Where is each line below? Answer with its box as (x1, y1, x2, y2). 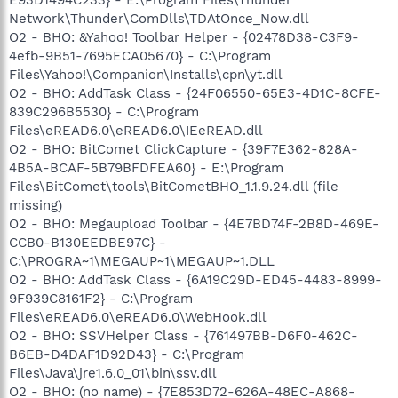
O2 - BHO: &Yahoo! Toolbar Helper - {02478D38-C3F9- (9, 28, 359, 45)
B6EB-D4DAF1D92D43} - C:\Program (9, 346, 244, 362)
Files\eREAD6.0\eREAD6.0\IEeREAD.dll (9, 122, 263, 139)
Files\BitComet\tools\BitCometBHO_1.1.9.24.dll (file (9, 178, 338, 195)
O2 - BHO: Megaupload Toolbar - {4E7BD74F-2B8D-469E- (9, 215, 379, 232)
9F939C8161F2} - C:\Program (9, 290, 193, 306)
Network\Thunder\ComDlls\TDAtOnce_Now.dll (9, 10, 309, 27)
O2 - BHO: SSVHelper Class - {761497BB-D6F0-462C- (9, 327, 358, 344)
